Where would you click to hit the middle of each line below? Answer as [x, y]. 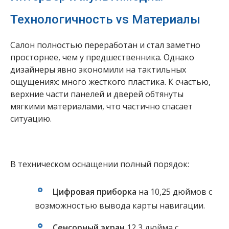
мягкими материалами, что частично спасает [101, 106]
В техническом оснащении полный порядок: [100, 164]
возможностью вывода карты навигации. [120, 206]
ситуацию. [31, 118]
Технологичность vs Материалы [105, 19]
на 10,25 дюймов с [174, 192]
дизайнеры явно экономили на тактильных [98, 69]
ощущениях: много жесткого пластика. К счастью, [110, 82]
